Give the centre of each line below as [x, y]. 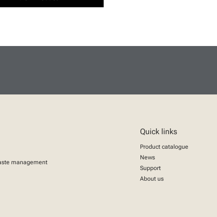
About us [152, 179]
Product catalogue [164, 147]
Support [150, 168]
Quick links [159, 132]
